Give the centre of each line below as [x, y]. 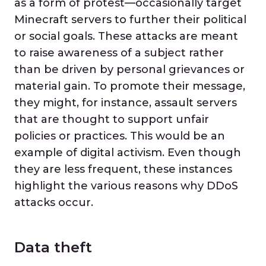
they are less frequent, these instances [123, 169]
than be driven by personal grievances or [129, 69]
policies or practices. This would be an [120, 136]
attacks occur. [54, 202]
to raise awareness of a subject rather [119, 53]
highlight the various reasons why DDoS [126, 186]
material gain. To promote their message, [130, 86]
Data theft [53, 247]
